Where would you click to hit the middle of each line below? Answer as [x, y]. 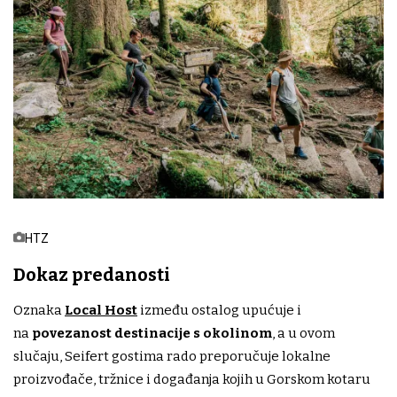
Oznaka [39, 310]
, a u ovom [304, 333]
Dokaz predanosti [92, 275]
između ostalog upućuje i [221, 310]
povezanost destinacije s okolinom [152, 333]
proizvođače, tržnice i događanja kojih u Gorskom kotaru [192, 379]
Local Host [101, 310]
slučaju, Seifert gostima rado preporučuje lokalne [172, 356]
